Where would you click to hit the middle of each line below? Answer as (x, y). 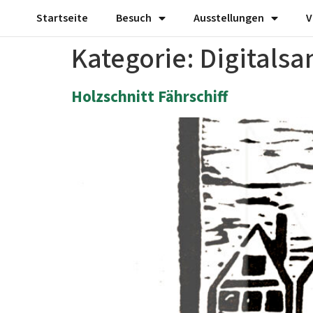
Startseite (62, 18)
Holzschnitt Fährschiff (150, 97)
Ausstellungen (229, 18)
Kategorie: (136, 59)
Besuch (134, 18)
